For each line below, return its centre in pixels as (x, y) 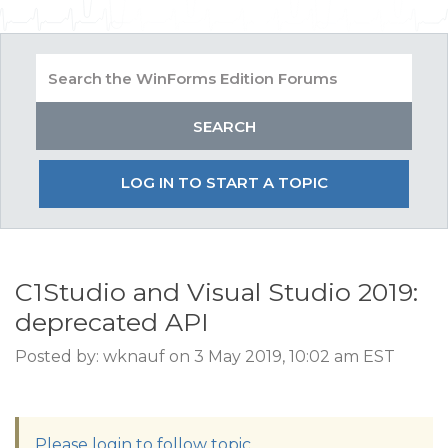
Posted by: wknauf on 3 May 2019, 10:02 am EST (205, 356)
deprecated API (112, 322)
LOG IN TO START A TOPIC (224, 182)
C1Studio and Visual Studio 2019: (216, 292)
